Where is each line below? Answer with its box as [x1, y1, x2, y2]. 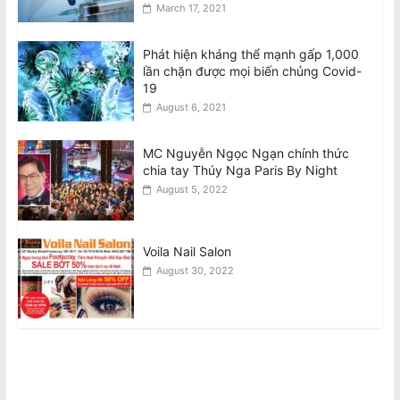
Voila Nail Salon [142, 243, 231, 259]
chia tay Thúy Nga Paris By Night [142, 162, 337, 178]
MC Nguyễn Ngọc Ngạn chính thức [142, 145, 349, 161]
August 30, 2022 [155, 263, 234, 277]
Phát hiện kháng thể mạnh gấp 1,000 [142, 46, 359, 62]
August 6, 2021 [155, 100, 226, 113]
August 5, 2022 [155, 182, 228, 196]
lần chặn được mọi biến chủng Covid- [142, 62, 362, 79]
